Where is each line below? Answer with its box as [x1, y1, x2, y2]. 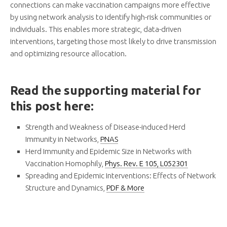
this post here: [10, 99, 94, 113]
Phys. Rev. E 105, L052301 [105, 159, 188, 168]
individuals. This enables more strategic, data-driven [10, 25, 181, 34]
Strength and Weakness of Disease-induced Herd [25, 123, 185, 132]
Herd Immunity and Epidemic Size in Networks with [25, 147, 192, 156]
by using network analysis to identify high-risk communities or [10, 13, 211, 22]
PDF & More [106, 183, 144, 193]
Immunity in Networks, [25, 135, 100, 144]
